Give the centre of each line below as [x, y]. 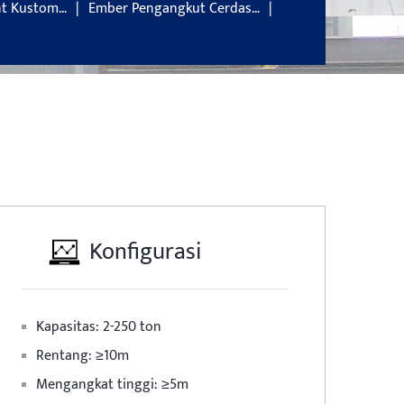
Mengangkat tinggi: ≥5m [112, 385]
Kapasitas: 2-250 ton [99, 327]
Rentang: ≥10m [83, 356]
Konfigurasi [145, 252]
